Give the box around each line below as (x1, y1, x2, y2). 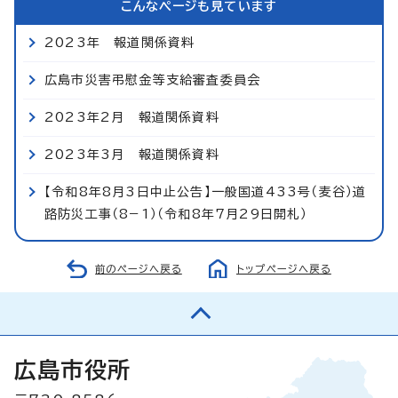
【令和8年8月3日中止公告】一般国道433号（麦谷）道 (44, 185, 367, 198)
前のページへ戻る (95, 263, 182, 274)
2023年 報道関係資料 (44, 36, 195, 49)
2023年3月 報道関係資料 (44, 147, 219, 161)
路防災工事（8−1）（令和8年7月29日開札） (44, 207, 308, 220)
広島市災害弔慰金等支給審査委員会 (44, 73, 261, 86)
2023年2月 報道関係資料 (44, 110, 219, 123)
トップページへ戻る (236, 263, 331, 274)
